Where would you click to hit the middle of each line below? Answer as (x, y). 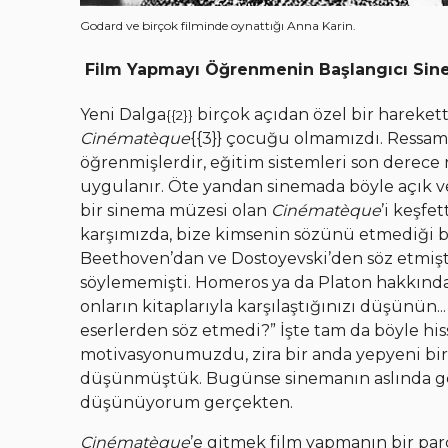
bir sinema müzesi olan (175, 211)
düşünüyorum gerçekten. (186, 403)
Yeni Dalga (123, 115)
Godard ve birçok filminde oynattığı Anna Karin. (218, 25)
